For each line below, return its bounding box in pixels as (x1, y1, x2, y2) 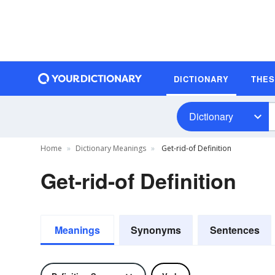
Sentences (209, 223, 260, 237)
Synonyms (131, 223, 181, 237)
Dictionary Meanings (76, 143, 146, 153)
